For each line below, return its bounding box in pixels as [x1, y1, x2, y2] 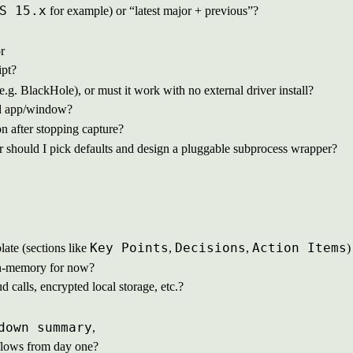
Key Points [90, 240, 169, 256]
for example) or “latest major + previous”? [46, 4, 258, 18]
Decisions [175, 240, 246, 256]
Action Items [252, 240, 347, 256]
